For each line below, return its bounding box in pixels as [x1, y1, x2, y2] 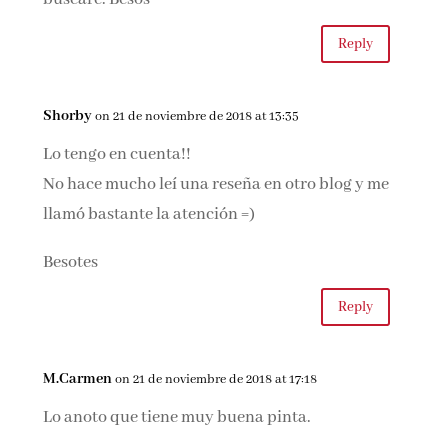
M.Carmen [43, 370, 113, 388]
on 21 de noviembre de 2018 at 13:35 [95, 108, 300, 125]
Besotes [43, 252, 99, 273]
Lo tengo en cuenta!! [43, 144, 192, 165]
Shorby [43, 107, 93, 125]
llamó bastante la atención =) [43, 204, 256, 225]
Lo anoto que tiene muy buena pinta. [43, 407, 312, 428]
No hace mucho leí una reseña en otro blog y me [43, 174, 390, 195]
